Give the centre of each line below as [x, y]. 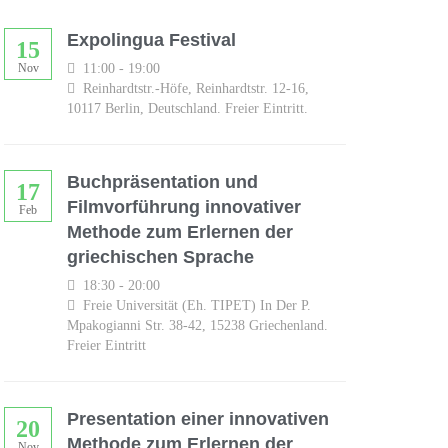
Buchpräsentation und [162, 181]
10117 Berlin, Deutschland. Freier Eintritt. [187, 108]
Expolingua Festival [151, 40]
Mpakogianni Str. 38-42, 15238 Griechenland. [197, 325]
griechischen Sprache [160, 256]
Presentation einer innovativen [198, 418]
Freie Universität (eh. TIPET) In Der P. [195, 305]
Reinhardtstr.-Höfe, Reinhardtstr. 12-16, [194, 88]
